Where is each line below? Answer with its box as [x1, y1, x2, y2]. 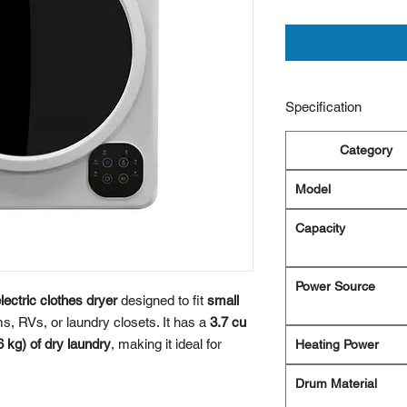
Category [340, 143, 392, 158]
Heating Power [295, 337, 379, 352]
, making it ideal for [111, 336, 222, 352]
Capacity [295, 221, 345, 236]
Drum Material [295, 376, 377, 392]
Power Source [295, 279, 375, 294]
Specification [285, 99, 362, 115]
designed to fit [117, 293, 207, 309]
